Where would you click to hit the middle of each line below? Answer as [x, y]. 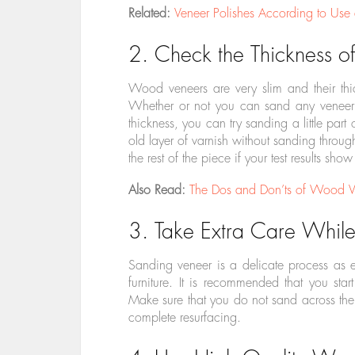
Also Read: [159, 191]
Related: [151, 14]
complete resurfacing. [185, 318]
